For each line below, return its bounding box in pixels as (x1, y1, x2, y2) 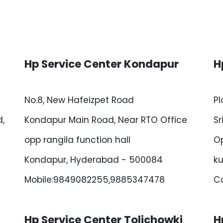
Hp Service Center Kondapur (24, 57, 179, 71)
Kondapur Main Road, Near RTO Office (24, 114, 187, 126)
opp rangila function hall (24, 134, 130, 146)
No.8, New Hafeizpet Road (24, 94, 134, 106)
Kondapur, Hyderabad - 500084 (24, 154, 163, 166)
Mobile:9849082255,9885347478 (24, 174, 165, 186)
